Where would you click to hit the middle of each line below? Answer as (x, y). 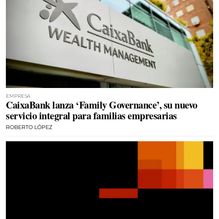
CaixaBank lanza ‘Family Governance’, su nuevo (102, 105)
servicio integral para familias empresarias (91, 115)
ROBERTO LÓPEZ (29, 127)
